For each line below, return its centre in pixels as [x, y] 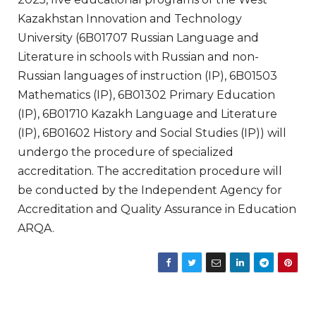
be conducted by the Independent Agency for [150, 190]
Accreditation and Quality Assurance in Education [157, 209]
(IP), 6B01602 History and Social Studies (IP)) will [152, 133]
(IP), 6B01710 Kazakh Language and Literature [147, 114]
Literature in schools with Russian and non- [138, 57]
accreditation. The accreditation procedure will [150, 171]
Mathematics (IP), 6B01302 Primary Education [146, 95]
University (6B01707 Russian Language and [138, 38]
